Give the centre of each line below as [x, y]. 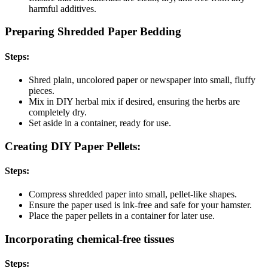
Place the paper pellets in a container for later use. [122, 216]
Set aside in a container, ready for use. [100, 123]
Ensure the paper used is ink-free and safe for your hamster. [140, 205]
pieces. [42, 90]
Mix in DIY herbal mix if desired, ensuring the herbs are [134, 101]
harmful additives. [63, 8]
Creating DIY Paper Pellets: [73, 146]
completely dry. [58, 112]
